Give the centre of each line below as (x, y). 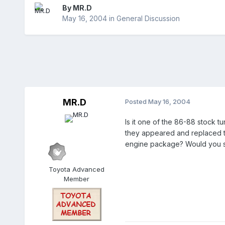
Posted (136, 102)
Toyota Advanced (77, 170)
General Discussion (148, 19)
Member (77, 179)
